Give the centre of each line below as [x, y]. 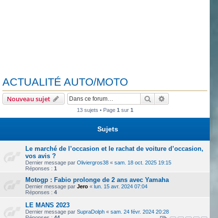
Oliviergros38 [93, 163]
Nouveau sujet [28, 99]
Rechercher [168, 99]
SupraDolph [91, 212]
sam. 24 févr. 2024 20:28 [140, 212]
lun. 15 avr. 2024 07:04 [121, 187]
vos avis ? [41, 156]
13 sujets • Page [97, 110]
